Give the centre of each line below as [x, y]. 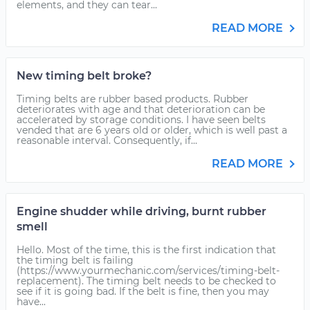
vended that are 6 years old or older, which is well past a [152, 130]
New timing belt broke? [84, 76]
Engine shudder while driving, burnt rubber [142, 211]
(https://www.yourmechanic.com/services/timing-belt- [148, 271]
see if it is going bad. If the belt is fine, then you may [143, 291]
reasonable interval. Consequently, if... [107, 140]
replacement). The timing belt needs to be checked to [146, 281]
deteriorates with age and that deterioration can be [141, 109]
